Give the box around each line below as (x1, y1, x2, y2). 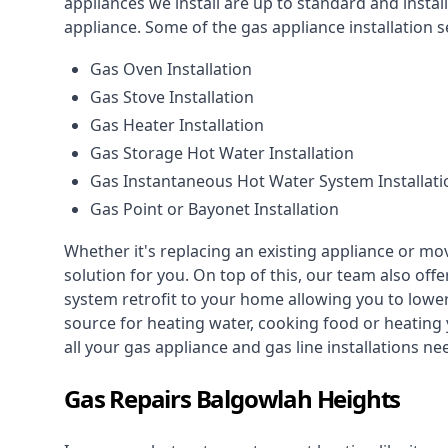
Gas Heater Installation (90, 114, 264, 137)
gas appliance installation (241, 16, 433, 39)
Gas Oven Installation (90, 58, 252, 81)
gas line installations (265, 336, 419, 359)
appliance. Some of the (64, 16, 241, 39)
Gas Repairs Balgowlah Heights (64, 382, 401, 416)
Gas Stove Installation (90, 86, 254, 109)
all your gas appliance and (64, 336, 265, 359)
